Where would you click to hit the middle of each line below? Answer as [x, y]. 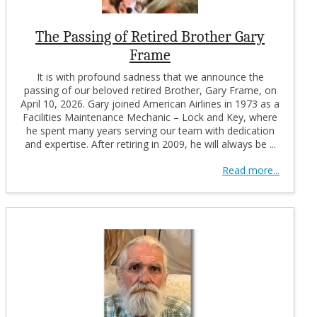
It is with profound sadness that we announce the [150, 76]
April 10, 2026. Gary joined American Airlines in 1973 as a [150, 103]
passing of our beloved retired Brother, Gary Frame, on [150, 90]
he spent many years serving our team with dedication [150, 130]
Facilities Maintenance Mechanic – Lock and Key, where [150, 117]
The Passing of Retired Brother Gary [150, 36]
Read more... [251, 170]
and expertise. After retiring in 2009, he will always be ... [150, 144]
